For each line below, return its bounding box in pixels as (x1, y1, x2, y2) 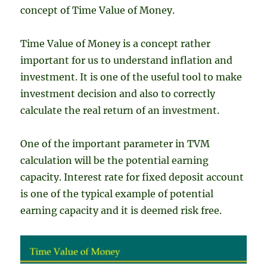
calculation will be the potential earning (20, 154, 209, 167)
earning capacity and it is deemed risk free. (20, 204, 222, 217)
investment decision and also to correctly (20, 88, 216, 100)
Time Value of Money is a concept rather (20, 38, 211, 50)
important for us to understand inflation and (20, 54, 233, 67)
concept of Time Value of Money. (20, 4, 175, 17)
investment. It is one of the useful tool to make (20, 71, 243, 83)
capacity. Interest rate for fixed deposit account (20, 171, 244, 184)
